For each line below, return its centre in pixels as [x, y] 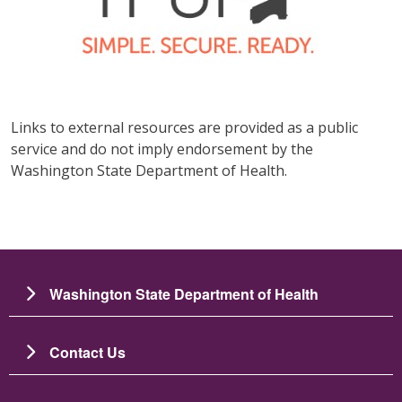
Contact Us [87, 352]
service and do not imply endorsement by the [162, 149]
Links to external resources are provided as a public [184, 127]
